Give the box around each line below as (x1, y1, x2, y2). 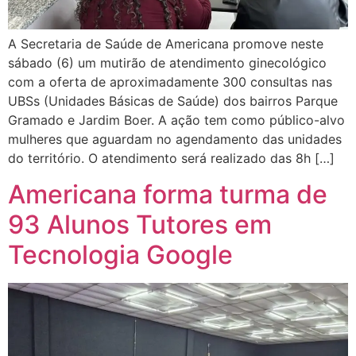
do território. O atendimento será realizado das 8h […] (8, 150, 335, 167)
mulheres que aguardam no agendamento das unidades (8, 131, 342, 148)
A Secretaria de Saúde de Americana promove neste (8, 36, 323, 52)
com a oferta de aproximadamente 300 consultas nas (8, 74, 332, 91)
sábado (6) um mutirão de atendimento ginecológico (8, 55, 327, 72)
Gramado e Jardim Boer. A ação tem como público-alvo (8, 112, 345, 129)
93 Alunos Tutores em (8, 208, 272, 240)
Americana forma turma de (8, 178, 327, 210)
